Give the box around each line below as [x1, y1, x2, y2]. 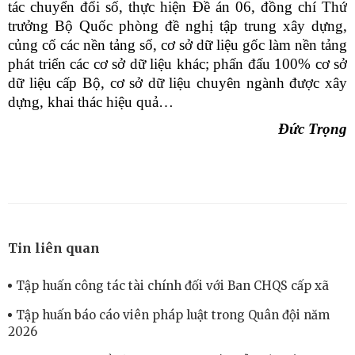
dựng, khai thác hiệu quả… [8, 93, 174, 110]
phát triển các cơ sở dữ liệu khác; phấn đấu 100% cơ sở [8, 55, 347, 72]
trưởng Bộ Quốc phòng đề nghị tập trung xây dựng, [8, 17, 347, 34]
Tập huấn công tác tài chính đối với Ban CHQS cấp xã [16, 277, 329, 293]
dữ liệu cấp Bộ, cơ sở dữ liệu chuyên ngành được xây [8, 74, 347, 91]
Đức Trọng [278, 120, 347, 137]
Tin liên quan [8, 239, 100, 256]
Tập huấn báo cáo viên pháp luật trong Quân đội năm [16, 307, 330, 323]
